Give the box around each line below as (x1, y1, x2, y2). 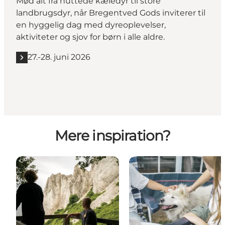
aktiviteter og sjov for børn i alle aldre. (16, 32, 165, 42)
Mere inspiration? (54, 127, 171, 144)
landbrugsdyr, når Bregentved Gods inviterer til (16, 8, 205, 18)
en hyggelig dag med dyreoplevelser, (16, 20, 166, 30)
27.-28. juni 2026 (28, 52, 90, 62)
